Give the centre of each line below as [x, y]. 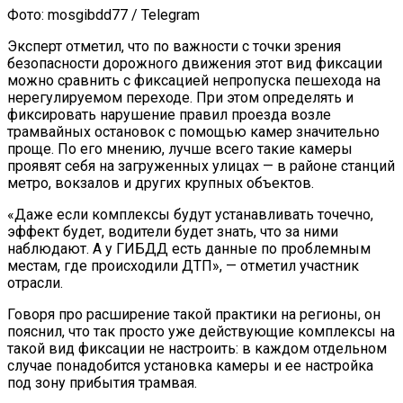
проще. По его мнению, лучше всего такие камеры [180, 149]
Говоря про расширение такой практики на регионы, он [194, 315]
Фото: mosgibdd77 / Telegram [103, 15]
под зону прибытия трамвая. [102, 383]
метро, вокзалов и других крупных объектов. [161, 184]
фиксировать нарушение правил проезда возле [169, 115]
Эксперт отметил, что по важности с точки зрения [174, 47]
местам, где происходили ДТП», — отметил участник [183, 266]
